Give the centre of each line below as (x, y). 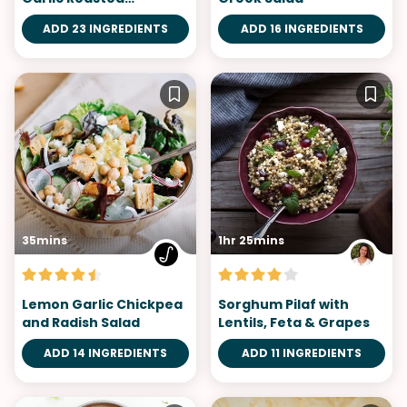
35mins (45, 240)
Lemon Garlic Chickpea (102, 304)
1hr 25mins (251, 240)
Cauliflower (62, 16)
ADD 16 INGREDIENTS (302, 28)
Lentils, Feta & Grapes (294, 322)
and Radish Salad (81, 322)
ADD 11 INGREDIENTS (302, 352)
